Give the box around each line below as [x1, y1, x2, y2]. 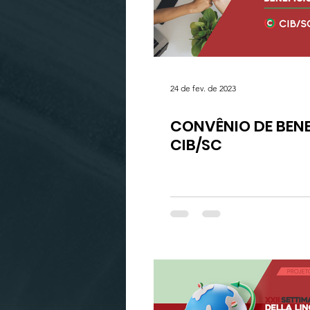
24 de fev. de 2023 [170, 82, 236, 93]
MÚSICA [212, 8, 259, 24]
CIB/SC [170, 134, 222, 156]
